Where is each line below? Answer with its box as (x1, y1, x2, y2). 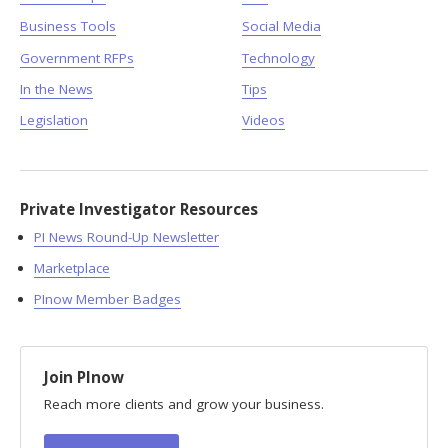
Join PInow (43, 366, 124, 387)
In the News (20, 79, 93, 98)
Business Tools (20, 17, 116, 36)
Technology (241, 48, 315, 67)
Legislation (20, 110, 88, 129)
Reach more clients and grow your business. (43, 395, 324, 414)
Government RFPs (20, 48, 134, 67)
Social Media (241, 17, 321, 36)
